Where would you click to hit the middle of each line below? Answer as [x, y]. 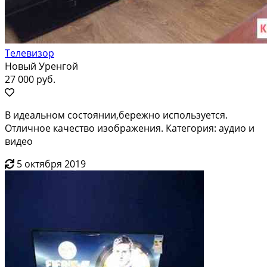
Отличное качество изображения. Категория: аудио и [130, 128]
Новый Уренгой [41, 66]
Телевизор [30, 53]
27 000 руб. [30, 79]
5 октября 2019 [51, 164]
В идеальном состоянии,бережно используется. [116, 115]
